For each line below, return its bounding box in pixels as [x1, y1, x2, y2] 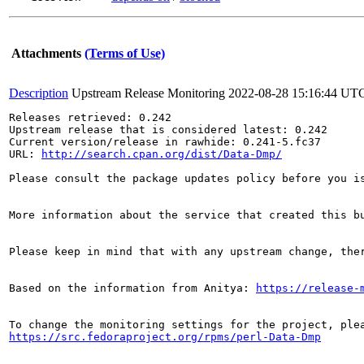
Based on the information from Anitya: [9, 282, 256, 294]
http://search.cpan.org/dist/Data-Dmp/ [41, 148, 282, 160]
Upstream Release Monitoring [71, 86, 225, 100]
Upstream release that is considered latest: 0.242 [9, 123, 327, 136]
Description [9, 86, 68, 100]
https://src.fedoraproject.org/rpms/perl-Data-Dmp [9, 331, 321, 343]
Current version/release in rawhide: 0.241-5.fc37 [9, 136, 321, 148]
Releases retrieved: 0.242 [9, 111, 171, 123]
